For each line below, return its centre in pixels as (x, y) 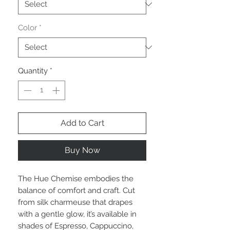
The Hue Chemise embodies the (76, 179)
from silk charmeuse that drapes (75, 203)
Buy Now (82, 150)
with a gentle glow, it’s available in (77, 214)
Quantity (33, 71)
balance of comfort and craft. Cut (76, 191)
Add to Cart (82, 123)
